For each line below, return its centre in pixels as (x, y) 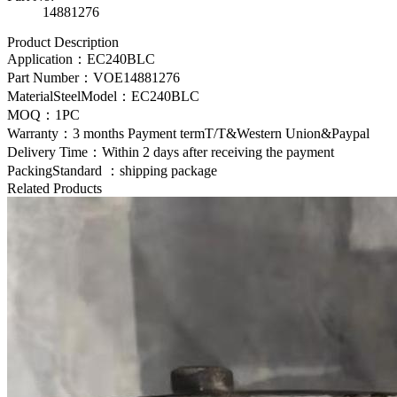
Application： (47, 59)
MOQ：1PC (43, 115)
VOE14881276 (136, 78)
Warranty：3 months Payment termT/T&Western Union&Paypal (188, 134)
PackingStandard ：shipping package (112, 171)
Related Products (54, 189)
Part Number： (50, 78)
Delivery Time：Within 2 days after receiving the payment (171, 152)
